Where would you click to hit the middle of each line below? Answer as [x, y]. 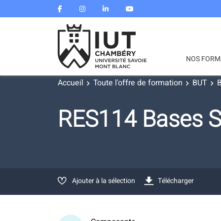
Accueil [71, 83]
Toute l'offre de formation [138, 83]
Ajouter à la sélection [104, 181]
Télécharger [176, 181]
